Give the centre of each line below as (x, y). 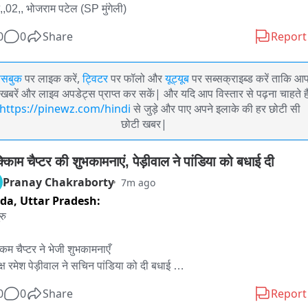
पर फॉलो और (136, 78)
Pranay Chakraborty (58, 182)
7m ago (138, 182)
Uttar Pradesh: (60, 201)
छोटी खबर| (144, 124)
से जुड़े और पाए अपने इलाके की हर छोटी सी (215, 109)
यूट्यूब (177, 78)
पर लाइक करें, (52, 78)
